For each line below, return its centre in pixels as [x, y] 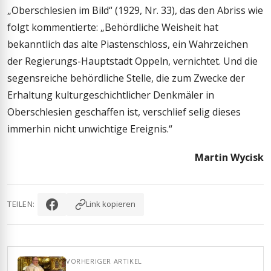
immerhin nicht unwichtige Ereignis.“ [90, 129]
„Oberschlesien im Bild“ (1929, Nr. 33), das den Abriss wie [135, 10]
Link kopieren [110, 204]
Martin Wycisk [229, 157]
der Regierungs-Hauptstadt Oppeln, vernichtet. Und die [132, 61]
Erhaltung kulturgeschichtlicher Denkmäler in [111, 95]
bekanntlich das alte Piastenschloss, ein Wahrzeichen [128, 44]
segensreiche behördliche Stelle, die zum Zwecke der [126, 78]
